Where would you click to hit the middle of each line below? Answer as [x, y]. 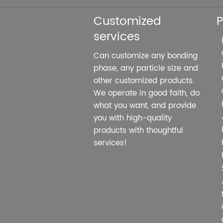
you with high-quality [133, 118]
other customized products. [144, 81]
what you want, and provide [145, 106]
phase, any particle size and [146, 68]
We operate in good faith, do [147, 93]
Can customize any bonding [146, 56]
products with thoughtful [139, 130]
